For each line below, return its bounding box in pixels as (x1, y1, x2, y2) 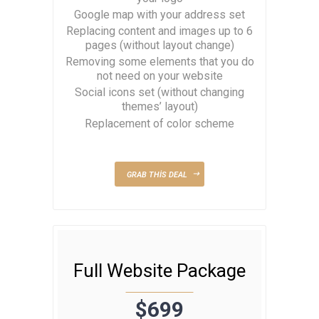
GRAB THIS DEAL (126, 169, 187, 179)
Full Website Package (73, 260, 246, 282)
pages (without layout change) (85, 38, 234, 53)
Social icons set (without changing (75, 85, 244, 100)
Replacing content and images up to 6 (66, 24, 253, 38)
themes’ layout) (121, 100, 198, 114)
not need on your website (96, 69, 223, 83)
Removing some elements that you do (65, 55, 254, 69)
